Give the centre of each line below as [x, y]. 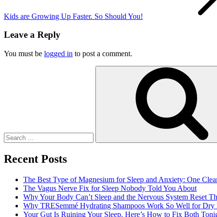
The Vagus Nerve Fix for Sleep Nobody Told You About [110, 188]
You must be [24, 53]
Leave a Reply [32, 35]
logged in [58, 53]
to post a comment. [102, 53]
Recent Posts [35, 159]
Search [14, 69]
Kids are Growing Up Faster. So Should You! [73, 16]
